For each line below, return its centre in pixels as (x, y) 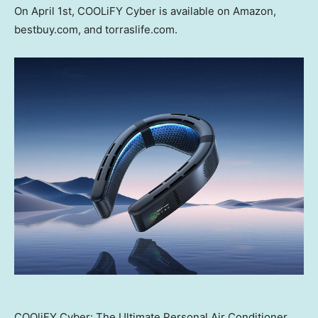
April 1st (51, 11)
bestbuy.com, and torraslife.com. (96, 30)
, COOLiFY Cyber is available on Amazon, (174, 11)
